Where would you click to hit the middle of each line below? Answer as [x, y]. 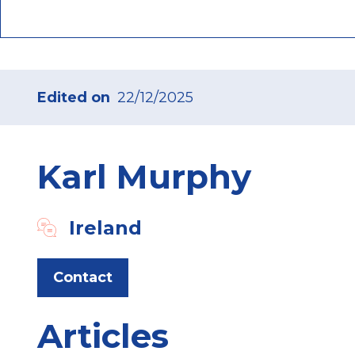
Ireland [105, 227]
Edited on [74, 97]
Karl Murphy [144, 176]
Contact [83, 277]
